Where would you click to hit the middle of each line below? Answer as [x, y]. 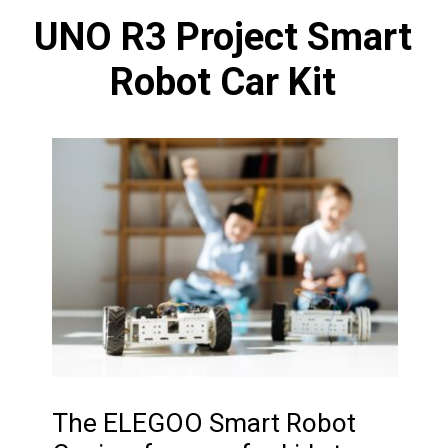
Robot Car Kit [223, 82]
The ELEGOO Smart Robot [204, 422]
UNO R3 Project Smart [223, 37]
